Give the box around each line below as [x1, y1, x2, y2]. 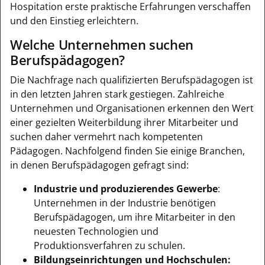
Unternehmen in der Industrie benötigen [34, 196, 216, 209]
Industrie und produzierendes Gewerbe [34, 182, 218, 195]
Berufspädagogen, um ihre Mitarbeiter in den [34, 210, 235, 224]
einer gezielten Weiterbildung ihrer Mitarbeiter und [10, 115, 238, 129]
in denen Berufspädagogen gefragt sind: [10, 158, 189, 172]
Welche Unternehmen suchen [10, 35, 193, 54]
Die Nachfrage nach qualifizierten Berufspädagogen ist [10, 73, 253, 86]
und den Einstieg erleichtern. [10, 14, 138, 27]
